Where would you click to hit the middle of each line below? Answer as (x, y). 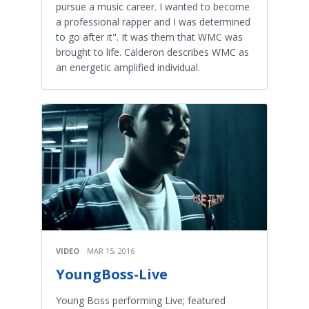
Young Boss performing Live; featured (141, 301)
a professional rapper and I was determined (153, 21)
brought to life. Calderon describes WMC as (152, 52)
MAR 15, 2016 (111, 251)
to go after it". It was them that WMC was (149, 37)
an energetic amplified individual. (128, 67)
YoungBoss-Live (112, 275)
